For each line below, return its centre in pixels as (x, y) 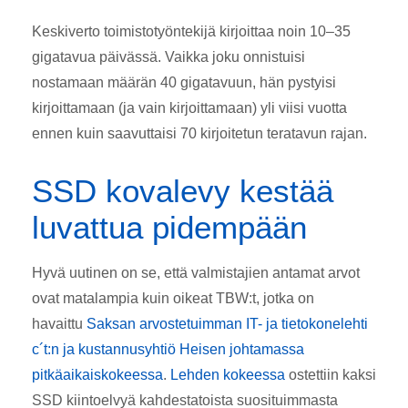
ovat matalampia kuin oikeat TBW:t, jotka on (173, 298)
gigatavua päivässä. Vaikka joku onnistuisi (168, 56)
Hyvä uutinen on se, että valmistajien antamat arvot (196, 272)
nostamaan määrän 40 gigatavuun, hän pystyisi (184, 82)
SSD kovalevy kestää (183, 190)
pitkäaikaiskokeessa (97, 374)
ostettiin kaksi (331, 374)
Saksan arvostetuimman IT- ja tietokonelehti (227, 323)
